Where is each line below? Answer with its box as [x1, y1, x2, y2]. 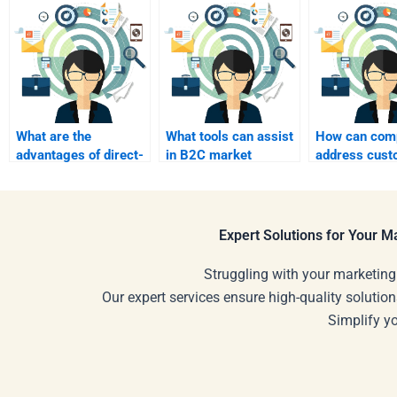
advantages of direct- [16, 147, 144, 164]
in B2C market [166, 147, 252, 164]
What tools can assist [166, 128, 293, 145]
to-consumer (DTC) [16, 166, 130, 183]
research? [166, 166, 225, 183]
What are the [16, 128, 91, 145]
